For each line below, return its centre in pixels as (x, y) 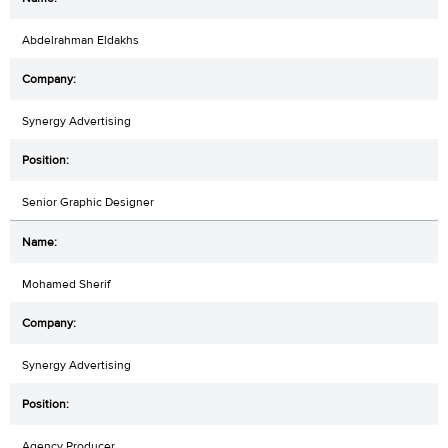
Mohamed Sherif (66, 284)
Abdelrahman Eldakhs (80, 40)
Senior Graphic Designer (88, 202)
